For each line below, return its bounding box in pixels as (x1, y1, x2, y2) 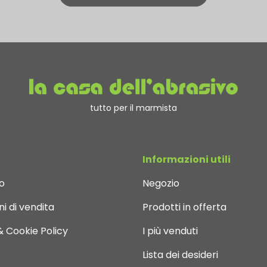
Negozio (142, 176, 179, 190)
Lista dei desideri (142, 247, 218, 262)
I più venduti (142, 223, 198, 238)
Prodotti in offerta (142, 200, 226, 214)
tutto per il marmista (90, 101, 177, 114)
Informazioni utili (142, 152, 231, 166)
